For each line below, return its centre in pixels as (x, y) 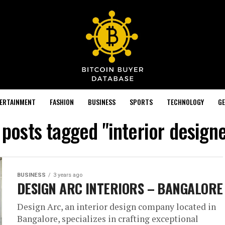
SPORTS (141, 101)
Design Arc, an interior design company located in (117, 206)
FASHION (62, 101)
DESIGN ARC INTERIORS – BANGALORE (120, 188)
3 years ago (68, 175)
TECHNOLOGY (185, 101)
